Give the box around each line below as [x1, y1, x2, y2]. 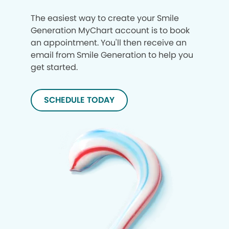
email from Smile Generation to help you [31, 49, 193, 61]
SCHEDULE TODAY [44, 94, 114, 106]
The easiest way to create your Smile [31, 12, 179, 24]
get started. [31, 61, 78, 73]
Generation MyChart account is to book [31, 25, 190, 36]
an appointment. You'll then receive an [31, 37, 187, 49]
